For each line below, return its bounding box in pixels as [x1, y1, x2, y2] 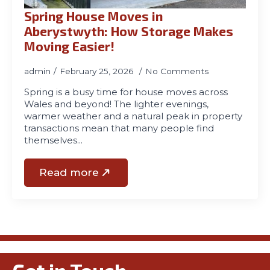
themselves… [24, 135, 83, 146]
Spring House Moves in [24, 8, 163, 24]
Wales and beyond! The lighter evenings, [24, 99, 209, 110]
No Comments [145, 66, 209, 76]
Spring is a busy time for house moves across [24, 87, 228, 98]
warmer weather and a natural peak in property [24, 111, 242, 122]
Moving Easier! [24, 39, 115, 54]
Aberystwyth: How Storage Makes [24, 24, 233, 39]
